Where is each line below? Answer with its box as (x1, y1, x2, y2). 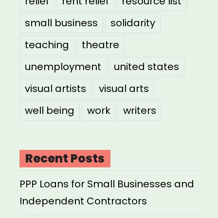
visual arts (99, 82, 149, 96)
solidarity (110, 16, 155, 30)
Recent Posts (25, 150, 105, 167)
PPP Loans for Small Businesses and (19, 177, 194, 191)
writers (123, 104, 156, 118)
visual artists (25, 82, 86, 96)
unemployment (25, 60, 101, 74)
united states (114, 60, 179, 74)
